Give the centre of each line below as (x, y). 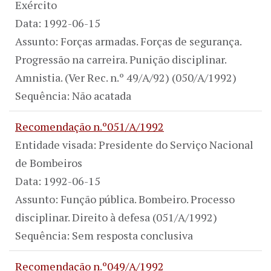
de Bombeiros (49, 162)
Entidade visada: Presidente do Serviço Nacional (134, 144)
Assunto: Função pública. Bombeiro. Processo (125, 199)
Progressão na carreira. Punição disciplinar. (121, 59)
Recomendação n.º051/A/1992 (90, 126)
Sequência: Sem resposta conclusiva (104, 235)
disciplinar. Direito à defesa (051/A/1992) (116, 217)
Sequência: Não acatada (73, 95)
